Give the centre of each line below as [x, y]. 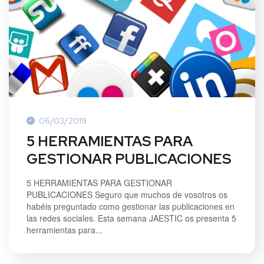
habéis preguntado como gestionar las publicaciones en [131, 206]
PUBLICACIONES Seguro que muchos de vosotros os [127, 194]
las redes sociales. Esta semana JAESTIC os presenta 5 [131, 218]
